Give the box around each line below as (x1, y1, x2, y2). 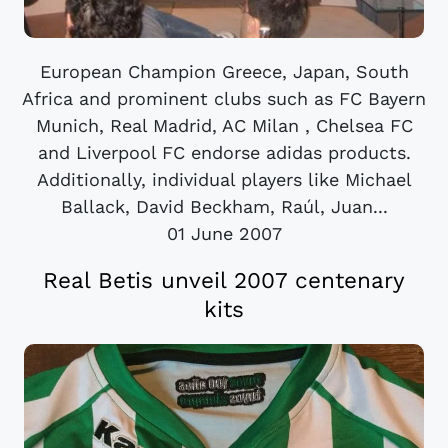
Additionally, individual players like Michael (36, 168, 412, 190)
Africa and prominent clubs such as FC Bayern (22, 87, 426, 109)
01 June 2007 (166, 222, 282, 244)
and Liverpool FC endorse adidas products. (37, 141, 411, 163)
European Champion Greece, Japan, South (39, 60, 409, 82)
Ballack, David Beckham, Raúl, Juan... (60, 195, 388, 217)
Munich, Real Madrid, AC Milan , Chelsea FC (35, 114, 413, 136)
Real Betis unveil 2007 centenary (43, 267, 405, 294)
